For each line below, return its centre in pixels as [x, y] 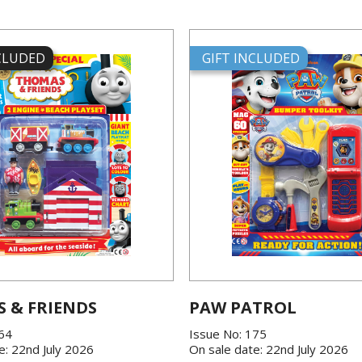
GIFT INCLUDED [250, 58]
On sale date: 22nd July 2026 [268, 349]
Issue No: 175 [227, 334]
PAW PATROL [242, 307]
